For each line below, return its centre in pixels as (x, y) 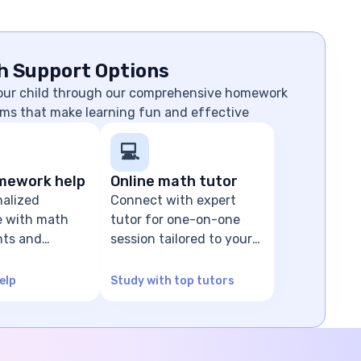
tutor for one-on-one (176, 220)
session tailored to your (182, 239)
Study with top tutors (173, 281)
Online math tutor (174, 181)
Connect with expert (174, 200)
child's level (146, 258)
